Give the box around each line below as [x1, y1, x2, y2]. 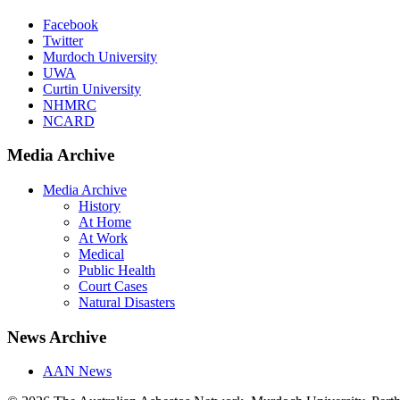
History [79, 198, 121, 213]
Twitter [43, 32, 83, 48]
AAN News [43, 363, 112, 379]
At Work [79, 230, 128, 246]
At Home [79, 214, 131, 229]
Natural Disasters [79, 295, 175, 310]
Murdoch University [43, 48, 157, 64]
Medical [79, 246, 124, 262]
